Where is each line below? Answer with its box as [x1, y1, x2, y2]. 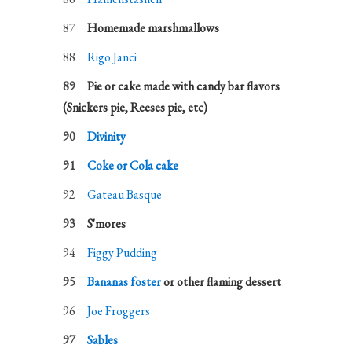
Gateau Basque [87, 186, 163, 203]
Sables [87, 332, 119, 348]
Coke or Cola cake [87, 157, 179, 174]
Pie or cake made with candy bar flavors [87, 78, 280, 94]
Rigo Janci [87, 49, 137, 65]
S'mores [87, 215, 126, 232]
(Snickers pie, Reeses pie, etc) [63, 99, 208, 115]
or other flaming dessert [161, 273, 282, 290]
